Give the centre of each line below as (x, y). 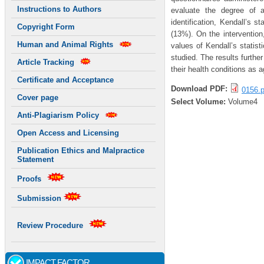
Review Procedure (50, 226)
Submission (40, 199)
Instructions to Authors (59, 9)
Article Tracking (46, 62)
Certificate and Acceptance (65, 80)
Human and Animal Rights (65, 45)
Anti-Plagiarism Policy (58, 115)
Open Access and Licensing (68, 133)
